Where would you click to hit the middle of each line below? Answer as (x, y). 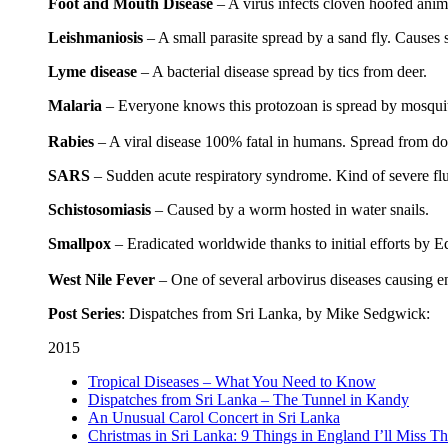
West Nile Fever (101, 280)
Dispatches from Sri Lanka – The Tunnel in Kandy (248, 400)
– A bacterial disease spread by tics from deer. (282, 72)
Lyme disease (92, 72)
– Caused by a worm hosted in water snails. (290, 210)
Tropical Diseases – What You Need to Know (232, 382)
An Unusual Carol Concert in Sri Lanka (214, 418)
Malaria (75, 106)
